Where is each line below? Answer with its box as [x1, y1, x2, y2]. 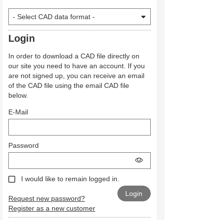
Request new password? [8, 194, 85, 203]
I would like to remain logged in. [21, 175, 119, 183]
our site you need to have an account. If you [8, 62, 145, 70]
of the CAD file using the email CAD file [8, 82, 129, 90]
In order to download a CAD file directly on [8, 52, 139, 60]
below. [8, 91, 28, 100]
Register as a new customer [8, 204, 95, 213]
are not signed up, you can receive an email [8, 72, 144, 80]
